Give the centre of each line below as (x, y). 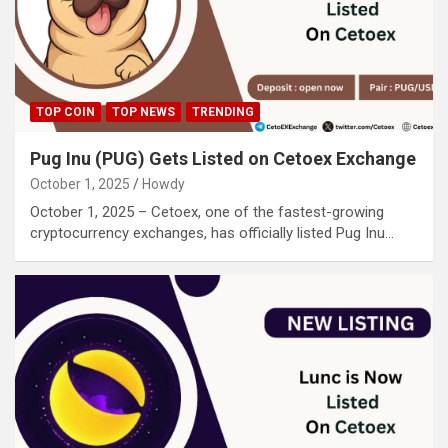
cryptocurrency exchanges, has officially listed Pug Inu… (212, 233)
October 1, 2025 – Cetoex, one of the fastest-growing (207, 212)
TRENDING (223, 112)
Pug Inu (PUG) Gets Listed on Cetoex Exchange (223, 159)
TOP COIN (65, 112)
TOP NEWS (143, 112)
